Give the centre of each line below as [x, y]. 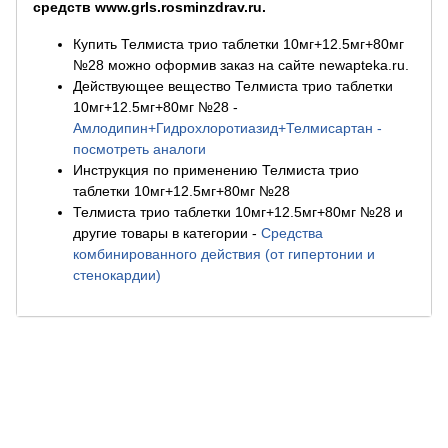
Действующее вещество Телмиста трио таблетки [233, 86]
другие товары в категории [160, 233]
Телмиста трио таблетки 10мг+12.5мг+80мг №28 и [238, 212]
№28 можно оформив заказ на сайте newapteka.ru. [241, 65]
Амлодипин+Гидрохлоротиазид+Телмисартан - [227, 128]
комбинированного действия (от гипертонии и [224, 254]
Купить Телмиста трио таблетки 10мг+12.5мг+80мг [238, 44]
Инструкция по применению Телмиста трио [216, 170]
